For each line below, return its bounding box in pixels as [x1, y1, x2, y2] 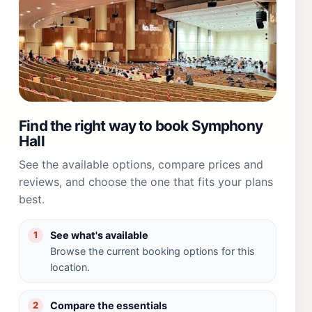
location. [50, 260, 90, 273]
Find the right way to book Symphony [19, 116, 263, 134]
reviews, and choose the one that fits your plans [19, 174, 273, 189]
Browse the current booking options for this [50, 244, 255, 257]
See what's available [50, 228, 148, 241]
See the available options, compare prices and [19, 157, 263, 171]
